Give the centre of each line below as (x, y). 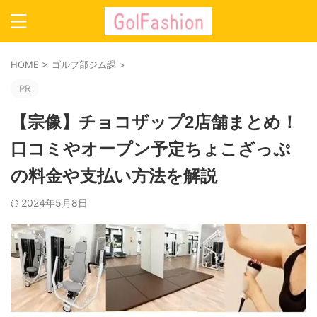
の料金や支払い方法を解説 (114, 176)
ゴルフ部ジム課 (84, 64)
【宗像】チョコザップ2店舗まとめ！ (154, 122)
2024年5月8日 (54, 203)
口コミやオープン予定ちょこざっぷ (151, 149)
